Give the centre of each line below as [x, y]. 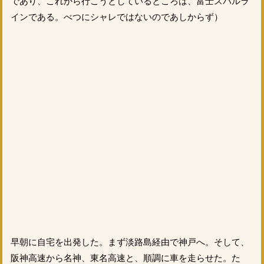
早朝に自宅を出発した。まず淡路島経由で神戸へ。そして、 [130, 242]
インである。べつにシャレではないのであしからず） [116, 16]
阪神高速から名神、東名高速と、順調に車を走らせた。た [125, 258]
